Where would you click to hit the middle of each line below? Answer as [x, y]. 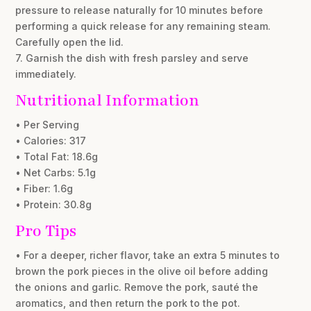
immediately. [46, 74]
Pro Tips [46, 230]
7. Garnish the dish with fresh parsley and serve [132, 58]
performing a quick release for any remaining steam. [143, 26]
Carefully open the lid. [70, 42]
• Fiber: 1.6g [44, 188]
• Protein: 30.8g [54, 204]
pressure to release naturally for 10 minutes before [140, 10]
